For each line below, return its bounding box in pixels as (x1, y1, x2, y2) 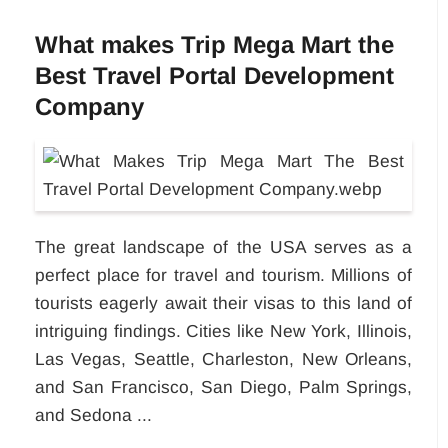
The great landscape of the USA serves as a (35, 237, 412, 258)
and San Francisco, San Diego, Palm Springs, (35, 377, 412, 398)
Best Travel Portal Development (35, 62, 394, 90)
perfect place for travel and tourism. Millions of (35, 265, 412, 286)
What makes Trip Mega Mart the (35, 31, 394, 59)
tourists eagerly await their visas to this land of (35, 293, 412, 314)
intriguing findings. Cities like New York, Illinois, (35, 321, 412, 342)
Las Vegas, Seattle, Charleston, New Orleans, (35, 349, 412, 370)
